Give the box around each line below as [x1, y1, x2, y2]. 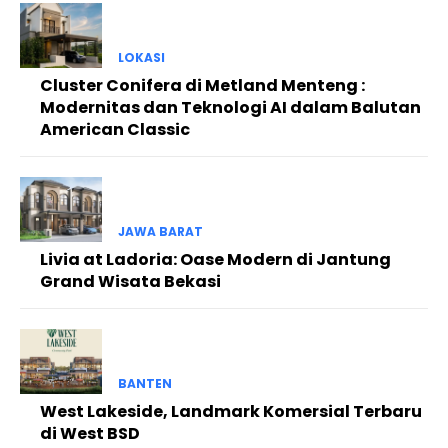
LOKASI [117, 48, 165, 66]
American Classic [40, 117, 190, 141]
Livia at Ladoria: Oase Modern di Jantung [40, 248, 391, 272]
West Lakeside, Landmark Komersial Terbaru [40, 400, 422, 424]
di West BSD [40, 422, 140, 446]
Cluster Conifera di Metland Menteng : [40, 73, 365, 97]
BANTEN [117, 375, 172, 393]
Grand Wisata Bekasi [40, 270, 221, 294]
